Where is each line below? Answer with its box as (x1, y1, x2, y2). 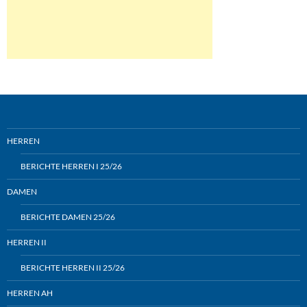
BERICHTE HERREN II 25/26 (21, 262, 125, 273)
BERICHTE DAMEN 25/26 (21, 212, 115, 223)
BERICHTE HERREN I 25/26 (21, 161, 122, 172)
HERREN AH (7, 288, 53, 299)
